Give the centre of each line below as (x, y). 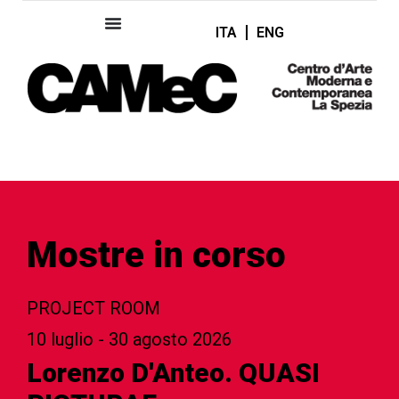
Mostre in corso (156, 255)
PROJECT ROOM (94, 308)
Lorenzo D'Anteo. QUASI (173, 372)
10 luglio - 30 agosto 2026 (129, 339)
